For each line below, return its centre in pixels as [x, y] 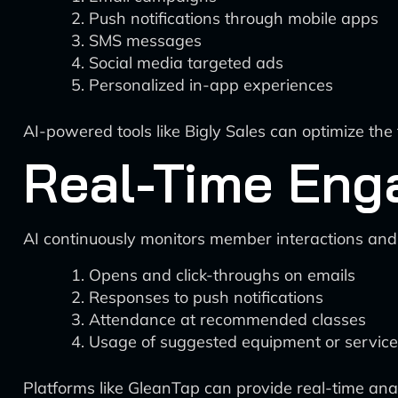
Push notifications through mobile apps [234, 18]
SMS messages [145, 40]
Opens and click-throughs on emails [222, 275]
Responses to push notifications [206, 297]
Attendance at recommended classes [227, 319]
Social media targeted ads [186, 63]
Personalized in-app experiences [211, 85]
